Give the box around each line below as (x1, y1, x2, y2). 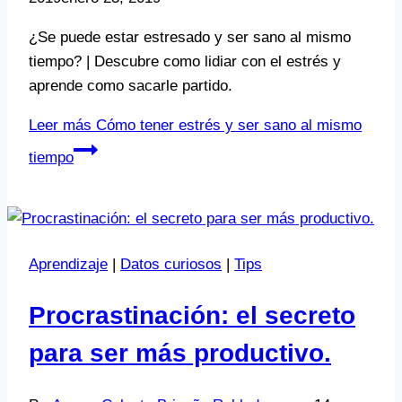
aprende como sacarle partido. (29, 76, 232, 94)
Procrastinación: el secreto (29, 301, 355, 330)
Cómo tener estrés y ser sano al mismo (92, 116, 362, 134)
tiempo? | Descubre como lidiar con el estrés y (29, 52, 341, 70)
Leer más (29, 116, 92, 134)
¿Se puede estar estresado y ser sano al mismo (29, 28, 351, 46)
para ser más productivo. (29, 339, 331, 368)
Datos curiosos (120, 255, 222, 273)
